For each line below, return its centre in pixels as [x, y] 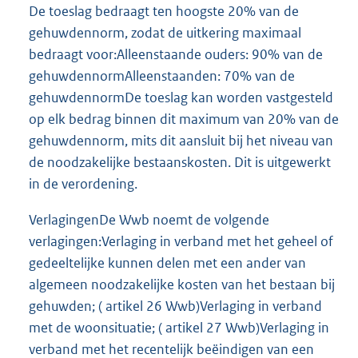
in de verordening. [83, 183]
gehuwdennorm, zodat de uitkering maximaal [165, 32]
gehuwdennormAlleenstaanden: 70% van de [162, 76]
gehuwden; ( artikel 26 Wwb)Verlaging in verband [175, 306]
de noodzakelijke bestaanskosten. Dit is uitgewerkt [180, 162]
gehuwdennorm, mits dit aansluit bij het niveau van [181, 140]
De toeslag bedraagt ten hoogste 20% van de [164, 11]
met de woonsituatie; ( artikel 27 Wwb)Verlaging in [179, 327]
